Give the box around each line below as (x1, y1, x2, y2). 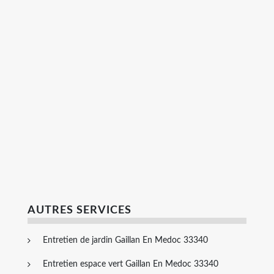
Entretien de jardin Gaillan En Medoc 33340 (43, 236, 208, 245)
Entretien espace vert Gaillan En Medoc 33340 (43, 260, 218, 269)
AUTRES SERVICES (28, 205, 131, 217)
